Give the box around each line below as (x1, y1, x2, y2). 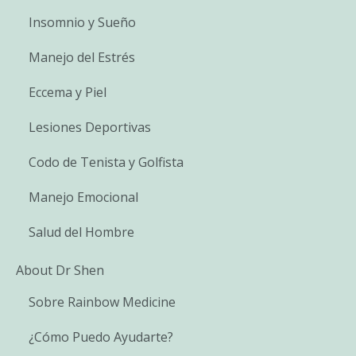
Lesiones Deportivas (29, 118, 151, 136)
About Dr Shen (16, 261, 104, 279)
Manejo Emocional (29, 188, 138, 206)
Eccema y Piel (29, 83, 106, 101)
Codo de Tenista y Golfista (29, 153, 184, 171)
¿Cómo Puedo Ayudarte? (29, 327, 173, 346)
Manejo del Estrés (29, 48, 135, 66)
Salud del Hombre (29, 222, 134, 241)
